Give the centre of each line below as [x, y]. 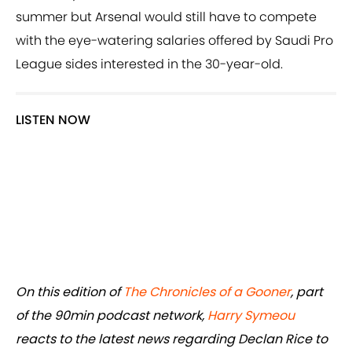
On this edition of [70, 292]
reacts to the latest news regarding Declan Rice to [172, 339]
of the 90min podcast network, [112, 316]
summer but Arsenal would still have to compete [166, 17]
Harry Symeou [251, 316]
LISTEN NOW [53, 120]
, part [307, 292]
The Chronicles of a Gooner [207, 292]
